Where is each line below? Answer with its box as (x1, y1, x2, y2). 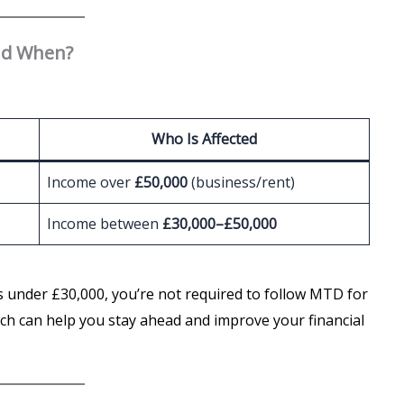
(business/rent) (188, 172, 295, 193)
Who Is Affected (151, 129, 257, 150)
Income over (47, 172, 134, 193)
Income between (47, 214, 162, 234)
